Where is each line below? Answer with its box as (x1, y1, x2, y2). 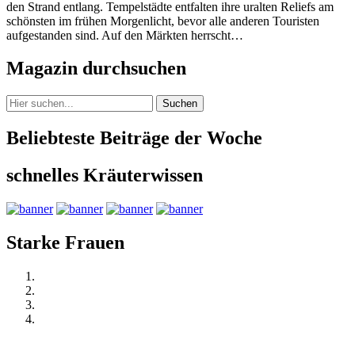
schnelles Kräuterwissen (6, 165, 203, 186)
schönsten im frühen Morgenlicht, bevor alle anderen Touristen (6, 13, 319, 28)
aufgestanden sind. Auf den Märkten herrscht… (6, 28, 243, 42)
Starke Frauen (6, 231, 124, 253)
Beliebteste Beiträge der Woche (6, 128, 262, 149)
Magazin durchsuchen (6, 58, 186, 79)
